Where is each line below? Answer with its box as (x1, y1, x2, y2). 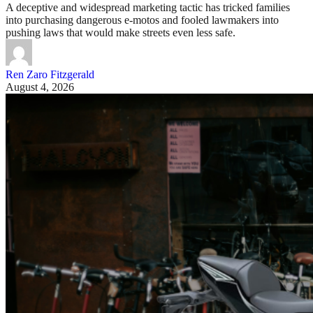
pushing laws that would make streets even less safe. (6, 26, 235, 38)
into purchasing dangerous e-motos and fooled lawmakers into (6, 13, 279, 26)
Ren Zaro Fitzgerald (6, 68, 94, 80)
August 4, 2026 (6, 80, 74, 93)
